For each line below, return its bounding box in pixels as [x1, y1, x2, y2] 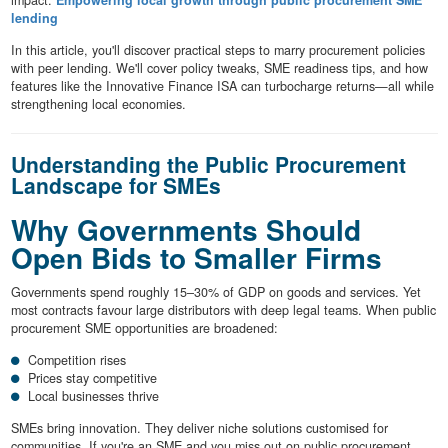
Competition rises [28, 350, 126, 369]
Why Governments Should [10, 209, 361, 251]
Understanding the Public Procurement [10, 149, 406, 180]
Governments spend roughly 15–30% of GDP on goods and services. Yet [10, 282, 421, 301]
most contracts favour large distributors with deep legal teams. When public [10, 300, 436, 319]
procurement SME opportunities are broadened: [10, 318, 278, 337]
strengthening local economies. [10, 95, 186, 114]
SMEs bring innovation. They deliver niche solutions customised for [10, 418, 388, 437]
